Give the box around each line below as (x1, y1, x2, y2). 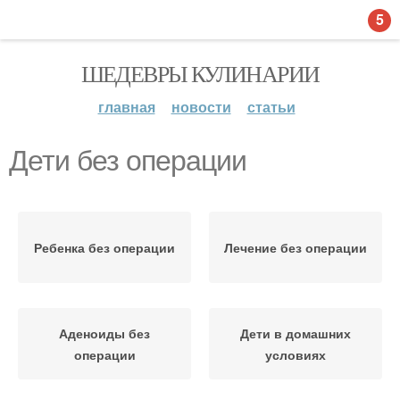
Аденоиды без (59, 324, 150, 342)
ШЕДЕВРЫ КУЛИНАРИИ (80, 58, 320, 88)
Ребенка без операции (34, 238, 175, 256)
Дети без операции (9, 145, 246, 177)
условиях (265, 346, 326, 363)
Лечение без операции (224, 238, 367, 256)
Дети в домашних (240, 324, 351, 342)
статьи (246, 96, 296, 117)
